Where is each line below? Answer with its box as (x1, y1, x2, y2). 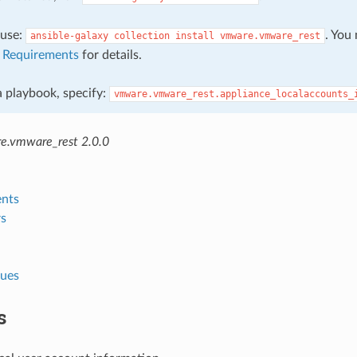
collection (113, 29, 170, 41)
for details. (78, 48, 142, 61)
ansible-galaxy (29, 29, 108, 41)
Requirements (2, 48, 79, 61)
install (175, 29, 214, 41)
